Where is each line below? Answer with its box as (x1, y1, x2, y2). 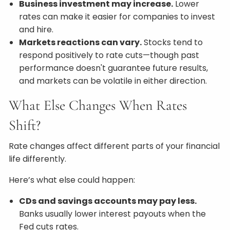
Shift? (9, 117, 41, 134)
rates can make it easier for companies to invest (19, 11, 216, 23)
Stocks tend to (142, 36, 203, 48)
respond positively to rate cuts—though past (19, 49, 200, 61)
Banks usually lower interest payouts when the (19, 208, 206, 220)
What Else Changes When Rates (9, 97, 187, 114)
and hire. (19, 24, 54, 35)
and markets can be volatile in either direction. (19, 75, 207, 87)
